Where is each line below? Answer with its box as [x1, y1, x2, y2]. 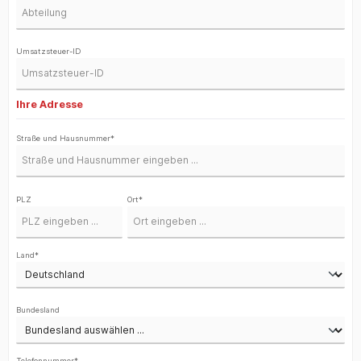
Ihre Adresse [16, 98, 83, 111]
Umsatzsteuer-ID [16, 47, 81, 56]
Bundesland [16, 305, 60, 315]
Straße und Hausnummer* [16, 134, 114, 143]
